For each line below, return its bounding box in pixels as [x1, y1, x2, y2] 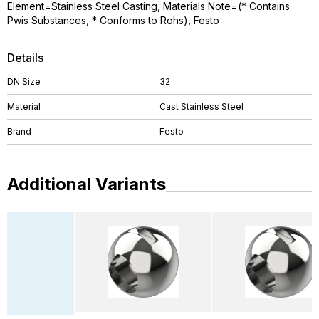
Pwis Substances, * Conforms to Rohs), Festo [7, 14, 219, 26]
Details [7, 51, 43, 65]
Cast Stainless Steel [159, 101, 244, 112]
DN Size [7, 76, 41, 87]
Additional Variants [7, 174, 166, 194]
